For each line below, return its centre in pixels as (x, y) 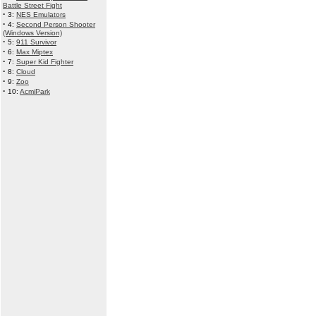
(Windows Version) (32, 33)
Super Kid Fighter (45, 62)
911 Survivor (36, 42)
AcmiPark (35, 91)
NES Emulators (41, 14)
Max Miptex (35, 52)
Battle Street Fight (32, 5)
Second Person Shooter (56, 24)
